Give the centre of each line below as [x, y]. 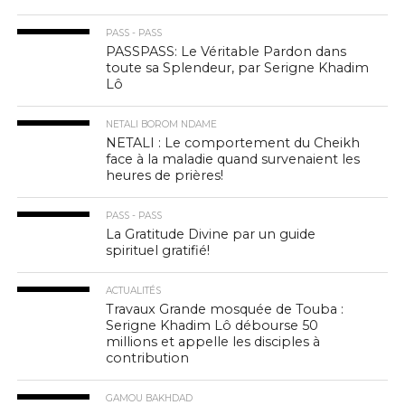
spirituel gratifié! [158, 250]
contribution [148, 358]
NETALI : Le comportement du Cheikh [233, 143]
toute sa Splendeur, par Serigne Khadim [238, 68]
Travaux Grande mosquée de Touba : [225, 309]
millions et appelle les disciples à [213, 342]
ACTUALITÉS [134, 291]
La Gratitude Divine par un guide [211, 234]
